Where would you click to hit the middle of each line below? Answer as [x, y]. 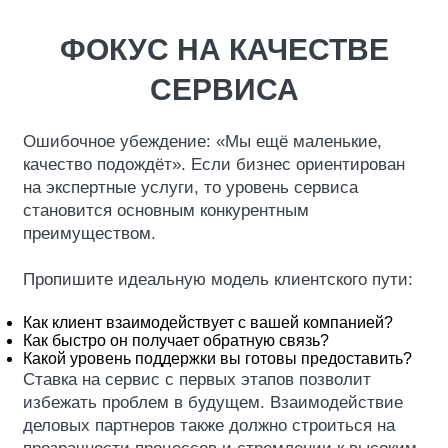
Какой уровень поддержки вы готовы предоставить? [217, 358]
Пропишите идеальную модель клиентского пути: [218, 279]
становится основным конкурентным [166, 210]
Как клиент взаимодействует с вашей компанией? [208, 322]
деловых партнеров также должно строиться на [209, 425]
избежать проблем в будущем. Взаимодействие [213, 402]
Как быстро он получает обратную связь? [176, 340]
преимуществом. [89, 233]
